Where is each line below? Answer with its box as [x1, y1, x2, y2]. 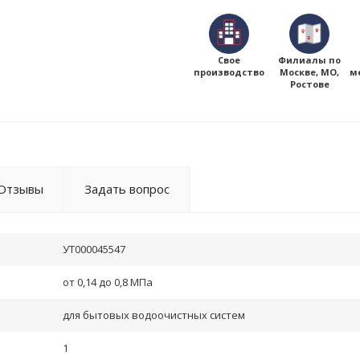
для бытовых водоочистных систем [63, 308, 245, 322]
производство [194, 66, 264, 78]
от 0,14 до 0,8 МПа [63, 275, 153, 289]
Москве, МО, [280, 66, 339, 78]
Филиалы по [278, 54, 341, 66]
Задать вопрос [84, 181, 170, 197]
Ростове [289, 78, 329, 90]
